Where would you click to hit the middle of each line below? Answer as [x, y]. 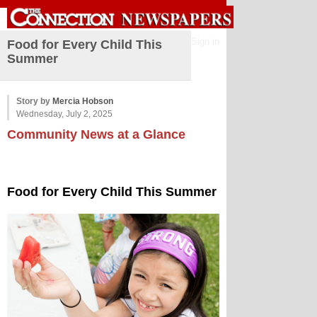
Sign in [205, 41]
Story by [34, 101]
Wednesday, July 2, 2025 [64, 114]
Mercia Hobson [83, 101]
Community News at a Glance [96, 134]
